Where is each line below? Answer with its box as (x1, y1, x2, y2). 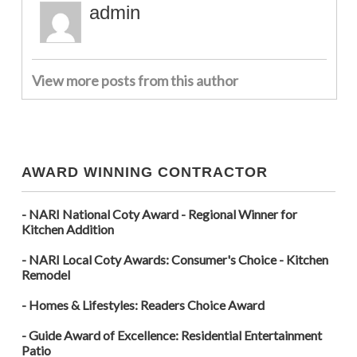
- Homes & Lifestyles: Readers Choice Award (21, 297, 265, 313)
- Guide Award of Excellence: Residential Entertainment (21, 328, 322, 343)
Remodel (21, 267, 70, 283)
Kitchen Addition (21, 222, 114, 237)
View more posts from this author (31, 72, 238, 90)
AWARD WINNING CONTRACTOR (21, 164, 268, 181)
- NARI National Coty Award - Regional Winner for (21, 206, 297, 222)
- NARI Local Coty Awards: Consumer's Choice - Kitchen (21, 252, 328, 268)
